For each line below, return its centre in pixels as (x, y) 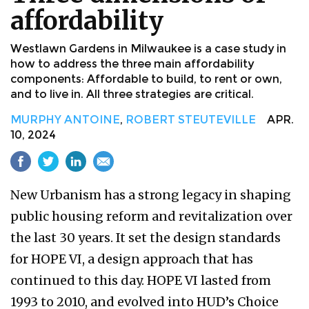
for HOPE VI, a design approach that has (132, 259)
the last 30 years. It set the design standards (146, 237)
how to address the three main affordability (132, 63)
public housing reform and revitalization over (151, 216)
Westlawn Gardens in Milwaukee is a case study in (148, 48)
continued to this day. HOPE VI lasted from (141, 280)
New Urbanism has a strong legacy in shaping (151, 195)
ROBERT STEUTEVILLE (191, 119)
